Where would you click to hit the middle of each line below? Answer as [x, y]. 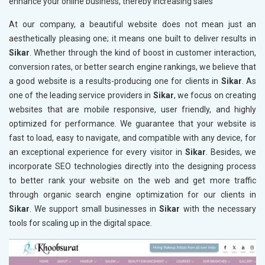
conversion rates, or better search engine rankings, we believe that [132, 67]
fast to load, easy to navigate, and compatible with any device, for [132, 138]
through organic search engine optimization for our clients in [132, 195]
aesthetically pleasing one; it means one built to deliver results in [132, 39]
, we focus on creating [215, 96]
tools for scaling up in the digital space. [80, 223]
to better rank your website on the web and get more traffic [132, 181]
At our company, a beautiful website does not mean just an [132, 25]
